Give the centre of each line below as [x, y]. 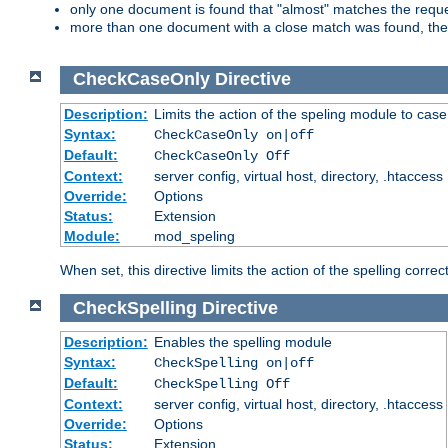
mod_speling [194, 235]
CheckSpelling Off [221, 384]
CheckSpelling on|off [233, 363]
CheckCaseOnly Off [221, 155]
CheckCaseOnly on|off [233, 134]
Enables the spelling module [242, 342]
